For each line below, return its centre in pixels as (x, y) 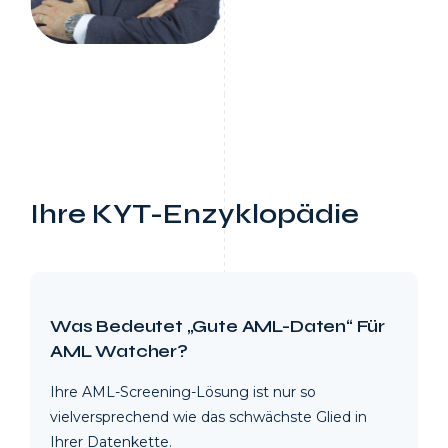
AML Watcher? (119, 351)
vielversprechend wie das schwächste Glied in (208, 417)
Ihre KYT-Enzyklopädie (194, 214)
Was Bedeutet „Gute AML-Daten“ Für (218, 326)
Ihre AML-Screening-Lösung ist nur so (183, 392)
